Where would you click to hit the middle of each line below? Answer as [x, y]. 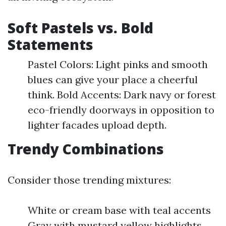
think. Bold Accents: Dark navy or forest [122, 95]
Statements [50, 44]
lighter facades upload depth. [97, 125]
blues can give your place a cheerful [113, 79]
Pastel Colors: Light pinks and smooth [118, 64]
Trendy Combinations [86, 149]
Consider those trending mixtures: [89, 180]
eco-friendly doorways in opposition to [121, 110]
